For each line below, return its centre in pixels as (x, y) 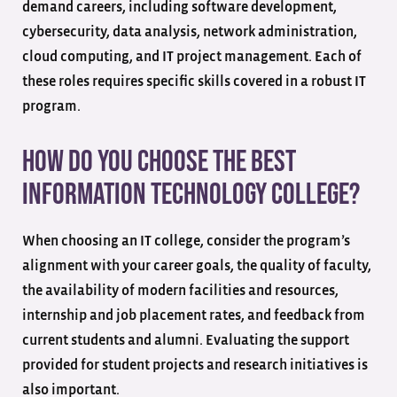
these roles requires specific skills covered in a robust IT (194, 81)
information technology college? (193, 194)
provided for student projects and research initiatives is (195, 365)
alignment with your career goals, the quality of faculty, (197, 265)
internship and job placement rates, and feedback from (194, 315)
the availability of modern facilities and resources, (180, 290)
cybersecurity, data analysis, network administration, (190, 31)
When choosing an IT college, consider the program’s (186, 241)
